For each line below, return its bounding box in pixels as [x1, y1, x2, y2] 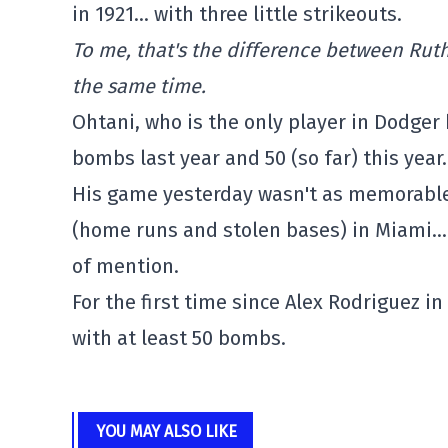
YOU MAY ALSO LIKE [96, 422, 237, 441]
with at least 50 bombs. [72, 326, 286, 350]
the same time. [72, 74, 206, 98]
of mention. [72, 254, 179, 278]
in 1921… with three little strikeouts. [72, 2, 402, 26]
